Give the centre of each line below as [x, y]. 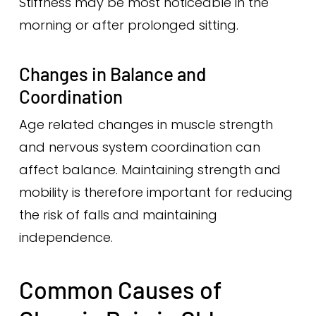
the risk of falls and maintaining [118, 215]
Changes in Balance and [112, 74]
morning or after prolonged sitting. [128, 25]
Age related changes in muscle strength [146, 124]
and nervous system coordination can [139, 147]
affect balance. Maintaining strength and [150, 170]
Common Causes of [120, 290]
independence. [66, 237]
